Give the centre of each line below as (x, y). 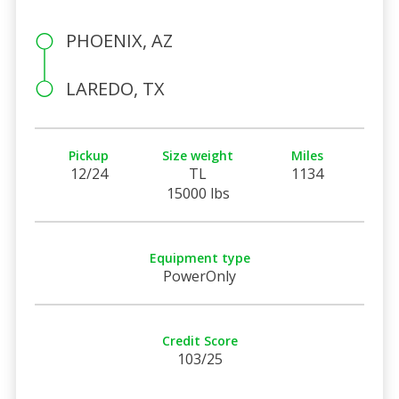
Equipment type (199, 257)
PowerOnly (199, 276)
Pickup (89, 155)
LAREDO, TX (115, 88)
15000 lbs (198, 193)
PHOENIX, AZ (119, 40)
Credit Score (199, 340)
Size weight (198, 155)
